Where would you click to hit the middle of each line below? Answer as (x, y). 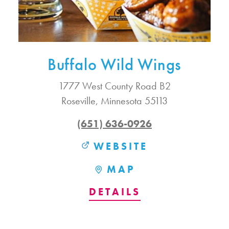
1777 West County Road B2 (114, 86)
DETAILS (114, 192)
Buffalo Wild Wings (114, 65)
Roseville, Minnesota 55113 (114, 101)
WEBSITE (121, 146)
